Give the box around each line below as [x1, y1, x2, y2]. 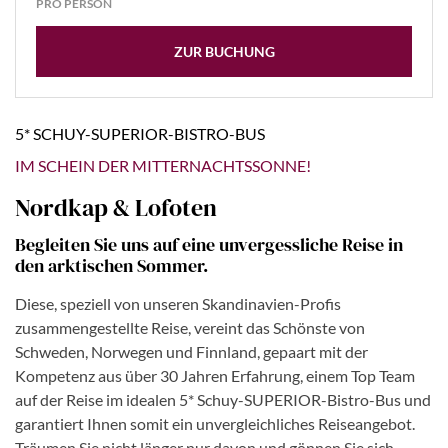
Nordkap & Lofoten [15, 191, 217, 225]
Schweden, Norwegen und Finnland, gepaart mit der [15, 342, 368, 362]
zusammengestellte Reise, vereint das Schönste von [15, 318, 365, 338]
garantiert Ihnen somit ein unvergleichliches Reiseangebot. [15, 414, 415, 434]
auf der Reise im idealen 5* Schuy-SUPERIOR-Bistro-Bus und [15, 390, 431, 410]
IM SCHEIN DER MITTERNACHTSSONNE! [15, 156, 311, 176]
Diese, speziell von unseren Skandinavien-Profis [15, 294, 341, 314]
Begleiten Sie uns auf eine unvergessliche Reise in [15, 232, 403, 258]
